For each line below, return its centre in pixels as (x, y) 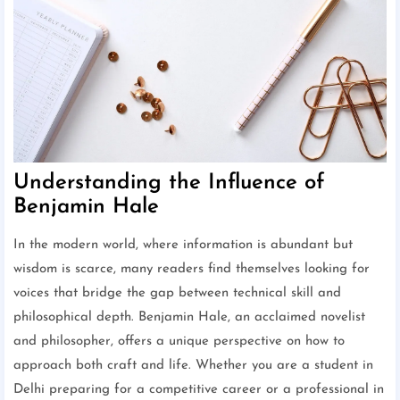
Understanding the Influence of (169, 183)
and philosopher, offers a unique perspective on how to (179, 342)
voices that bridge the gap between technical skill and (177, 294)
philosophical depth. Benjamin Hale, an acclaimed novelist (189, 318)
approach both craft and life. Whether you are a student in (193, 366)
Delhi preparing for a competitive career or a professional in (199, 390)
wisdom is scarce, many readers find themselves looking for (192, 270)
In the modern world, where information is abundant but (183, 246)
